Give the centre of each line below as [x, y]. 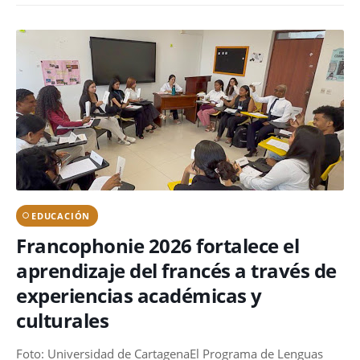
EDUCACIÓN [61, 215]
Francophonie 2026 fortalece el [157, 245]
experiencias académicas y [139, 295]
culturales [62, 320]
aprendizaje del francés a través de [176, 270]
